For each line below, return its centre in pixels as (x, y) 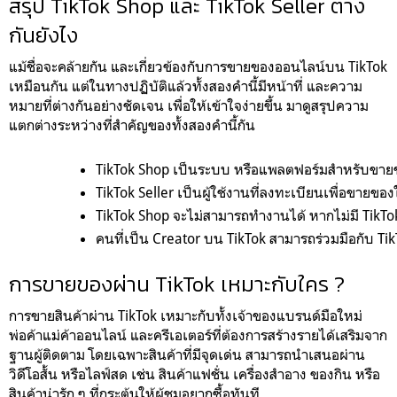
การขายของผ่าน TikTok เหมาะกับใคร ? (177, 284)
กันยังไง (43, 35)
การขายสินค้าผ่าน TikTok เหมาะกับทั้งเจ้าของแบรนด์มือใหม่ (186, 315)
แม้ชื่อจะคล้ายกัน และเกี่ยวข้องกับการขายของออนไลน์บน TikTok (198, 66)
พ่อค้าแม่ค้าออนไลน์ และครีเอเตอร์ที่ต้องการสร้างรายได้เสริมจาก (198, 335)
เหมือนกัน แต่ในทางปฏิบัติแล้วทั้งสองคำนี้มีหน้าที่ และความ (186, 86)
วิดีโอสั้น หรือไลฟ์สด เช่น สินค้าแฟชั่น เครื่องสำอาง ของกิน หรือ (195, 374)
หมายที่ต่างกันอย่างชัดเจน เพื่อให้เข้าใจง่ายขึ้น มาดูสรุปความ (189, 105)
